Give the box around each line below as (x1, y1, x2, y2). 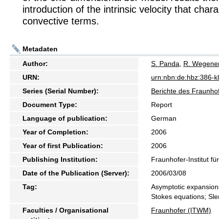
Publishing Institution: (22, 155, 98, 163)
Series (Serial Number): (22, 87, 99, 95)
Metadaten (22, 44, 58, 53)
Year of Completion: (22, 128, 88, 136)
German (151, 114, 176, 122)
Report (151, 100, 172, 109)
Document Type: (22, 100, 77, 109)
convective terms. (22, 16, 99, 27)
